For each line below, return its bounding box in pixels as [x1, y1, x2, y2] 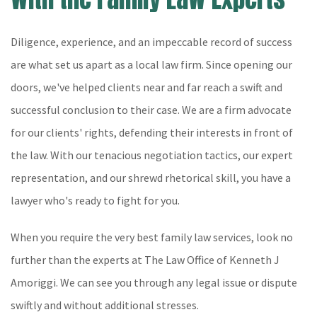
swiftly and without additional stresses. [11, 298, 199, 312]
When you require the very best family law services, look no [11, 230, 293, 244]
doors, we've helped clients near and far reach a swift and [11, 80, 282, 94]
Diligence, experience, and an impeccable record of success [11, 35, 292, 49]
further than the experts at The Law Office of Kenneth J [11, 253, 279, 267]
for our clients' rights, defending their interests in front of [11, 125, 293, 139]
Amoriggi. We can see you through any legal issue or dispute [11, 275, 297, 289]
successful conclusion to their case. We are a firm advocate [11, 103, 292, 117]
